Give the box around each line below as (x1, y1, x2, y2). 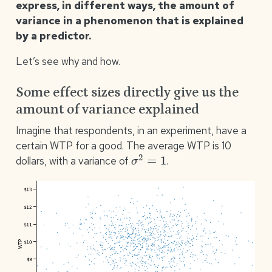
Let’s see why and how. (15, 54, 120, 68)
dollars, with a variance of (15, 154, 131, 168)
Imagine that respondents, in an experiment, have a (15, 123, 246, 137)
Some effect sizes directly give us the (15, 85, 239, 101)
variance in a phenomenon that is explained (15, 13, 243, 27)
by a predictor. (15, 29, 91, 42)
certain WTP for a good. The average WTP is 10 (15, 138, 231, 152)
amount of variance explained (15, 102, 199, 118)
